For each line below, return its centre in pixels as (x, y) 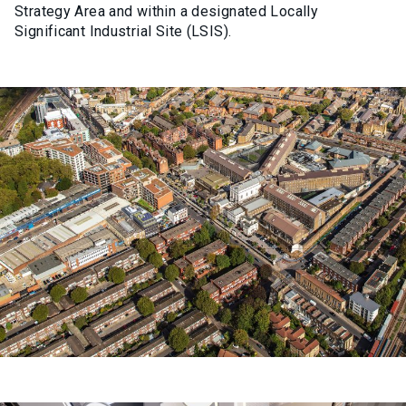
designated (229, 11)
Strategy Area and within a (103, 11)
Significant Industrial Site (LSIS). (123, 31)
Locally (293, 11)
